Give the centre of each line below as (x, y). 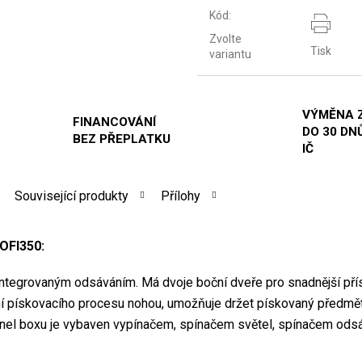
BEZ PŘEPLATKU (121, 139)
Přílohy (181, 196)
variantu (230, 55)
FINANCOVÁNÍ (114, 122)
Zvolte (225, 39)
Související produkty (72, 196)
